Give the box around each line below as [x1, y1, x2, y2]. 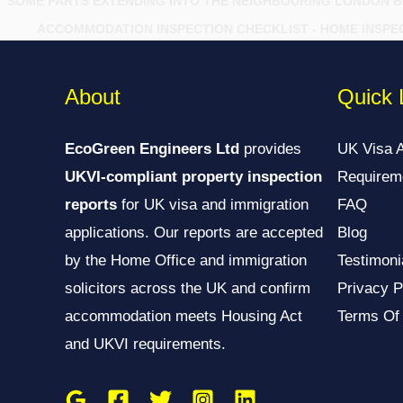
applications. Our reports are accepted [65, 223, 323, 241]
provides [239, 139, 301, 157]
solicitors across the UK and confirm [65, 279, 310, 297]
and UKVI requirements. [65, 335, 226, 353]
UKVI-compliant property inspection [65, 167, 322, 185]
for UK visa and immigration [117, 195, 309, 213]
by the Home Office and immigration [65, 251, 307, 269]
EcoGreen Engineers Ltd [65, 139, 239, 157]
